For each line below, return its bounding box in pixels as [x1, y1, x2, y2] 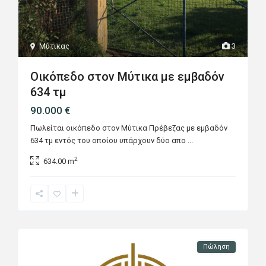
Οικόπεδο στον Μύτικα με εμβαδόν [30, 69, 225, 84]
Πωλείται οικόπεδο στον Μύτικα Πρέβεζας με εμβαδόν [30, 123, 228, 133]
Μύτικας [39, 42, 70, 51]
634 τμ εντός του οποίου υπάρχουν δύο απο [30, 136, 188, 145]
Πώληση [202, 243, 230, 251]
